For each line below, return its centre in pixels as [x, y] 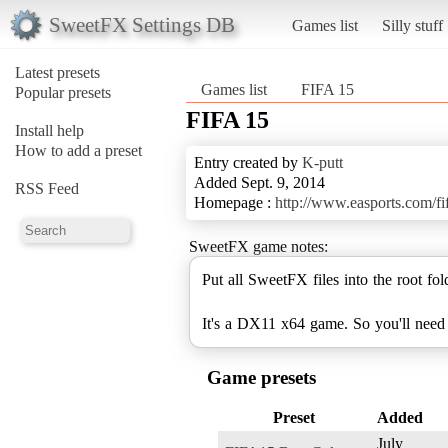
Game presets [261, 377]
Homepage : [234, 202]
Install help [49, 130]
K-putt [322, 162]
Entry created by [248, 162]
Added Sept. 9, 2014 [259, 182]
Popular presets [63, 92]
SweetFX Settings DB [141, 24]
